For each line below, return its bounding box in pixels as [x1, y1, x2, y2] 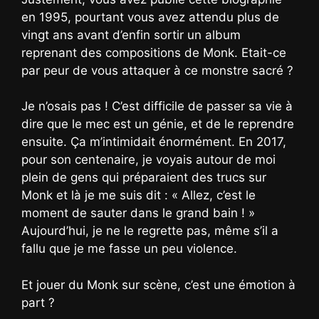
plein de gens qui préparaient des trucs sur [21, 170, 266, 185]
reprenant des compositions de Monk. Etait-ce [21, 45, 286, 60]
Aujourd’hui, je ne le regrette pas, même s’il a [21, 224, 278, 239]
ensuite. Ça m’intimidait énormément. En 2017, [21, 135, 286, 150]
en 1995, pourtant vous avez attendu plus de [21, 9, 279, 24]
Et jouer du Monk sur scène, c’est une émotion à [21, 277, 296, 292]
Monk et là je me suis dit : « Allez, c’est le [21, 188, 256, 203]
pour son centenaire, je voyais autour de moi [21, 152, 276, 167]
